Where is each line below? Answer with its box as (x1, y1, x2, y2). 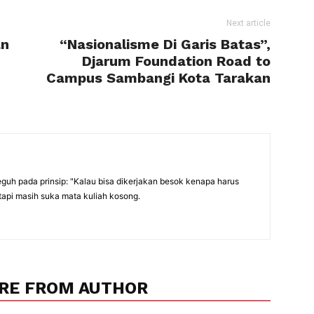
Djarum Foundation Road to (82, 53, 271, 69)
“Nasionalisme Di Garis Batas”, (60, 36, 271, 53)
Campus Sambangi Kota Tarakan (46, 69, 271, 86)
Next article (226, 18, 271, 28)
